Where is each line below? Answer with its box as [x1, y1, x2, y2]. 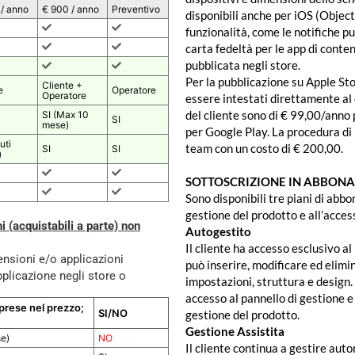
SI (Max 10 [42, 109, 90, 121]
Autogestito [185, 224, 251, 239]
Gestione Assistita [185, 324, 284, 339]
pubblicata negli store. [185, 58, 300, 73]
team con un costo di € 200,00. [185, 141, 343, 156]
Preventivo [112, 3, 161, 16]
